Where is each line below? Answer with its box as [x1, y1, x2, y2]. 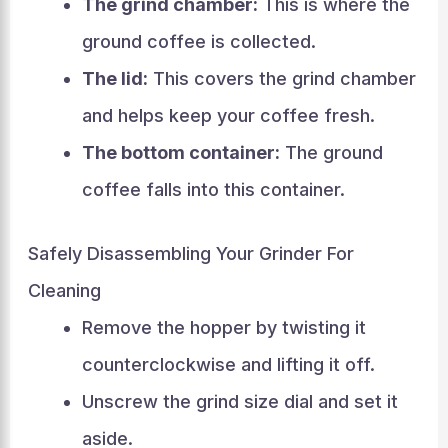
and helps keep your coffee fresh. [81, 105, 375, 126]
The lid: [81, 68, 148, 89]
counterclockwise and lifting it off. [81, 354, 375, 375]
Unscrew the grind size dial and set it [81, 391, 398, 412]
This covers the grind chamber [147, 68, 416, 89]
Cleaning [27, 280, 101, 301]
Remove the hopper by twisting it [81, 317, 366, 338]
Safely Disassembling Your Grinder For [27, 243, 354, 264]
